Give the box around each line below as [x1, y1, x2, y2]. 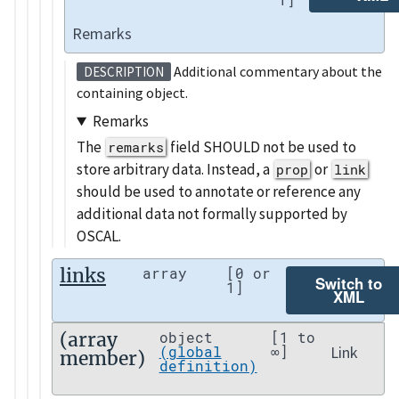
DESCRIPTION [84, 62, 164, 80]
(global [159, 342, 222, 362]
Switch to [315, 273, 383, 295]
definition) [159, 356, 257, 376]
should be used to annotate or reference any [77, 182, 361, 202]
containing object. [77, 83, 188, 102]
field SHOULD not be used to [167, 137, 356, 158]
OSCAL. [77, 226, 121, 247]
